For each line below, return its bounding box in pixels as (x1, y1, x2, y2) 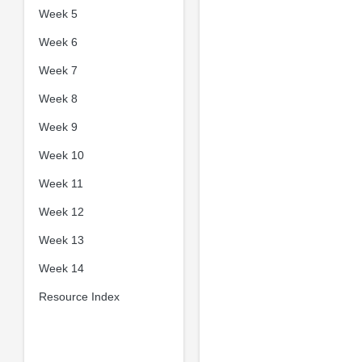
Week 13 (38, 233, 84, 246)
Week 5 (38, 6, 78, 20)
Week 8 (38, 91, 78, 105)
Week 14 (38, 261, 84, 275)
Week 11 (38, 176, 83, 190)
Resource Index (38, 289, 120, 303)
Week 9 (38, 120, 78, 133)
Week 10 (38, 148, 84, 162)
